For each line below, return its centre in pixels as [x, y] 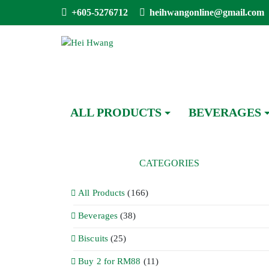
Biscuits [93, 238]
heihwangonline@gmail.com [207, 12]
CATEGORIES [169, 163]
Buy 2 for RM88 [110, 261]
